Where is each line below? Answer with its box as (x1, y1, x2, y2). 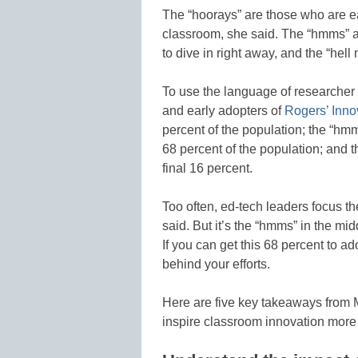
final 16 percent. (162, 161, 253, 176)
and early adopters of (162, 104, 284, 118)
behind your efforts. (162, 257, 270, 272)
